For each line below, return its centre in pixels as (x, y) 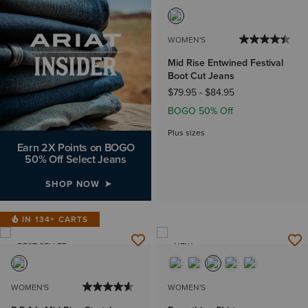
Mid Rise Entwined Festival (225, 63)
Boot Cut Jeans (201, 76)
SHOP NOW (73, 184)
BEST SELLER (42, 246)
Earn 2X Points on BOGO (76, 147)
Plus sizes (186, 133)
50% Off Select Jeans (76, 159)
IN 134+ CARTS (55, 219)
